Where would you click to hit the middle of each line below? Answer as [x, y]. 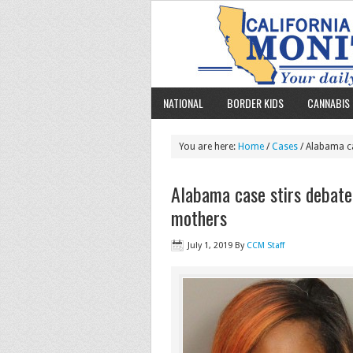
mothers [199, 217]
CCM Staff [266, 245]
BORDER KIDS [255, 103]
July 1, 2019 [210, 245]
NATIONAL [183, 103]
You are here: [208, 147]
